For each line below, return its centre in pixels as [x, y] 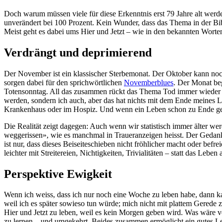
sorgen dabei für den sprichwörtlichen [64, 82]
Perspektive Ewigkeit [58, 174]
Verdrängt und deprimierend [78, 52]
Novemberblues [149, 82]
